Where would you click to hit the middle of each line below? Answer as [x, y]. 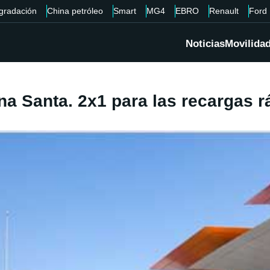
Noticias [205, 44]
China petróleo [75, 11]
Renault [224, 11]
